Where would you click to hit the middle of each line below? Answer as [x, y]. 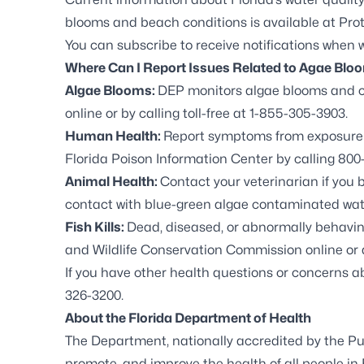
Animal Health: [113, 181]
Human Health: [114, 136]
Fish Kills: [96, 227]
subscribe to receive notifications [218, 45]
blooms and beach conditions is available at [202, 22]
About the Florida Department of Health [188, 318]
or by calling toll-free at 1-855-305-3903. [225, 113]
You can [91, 45]
